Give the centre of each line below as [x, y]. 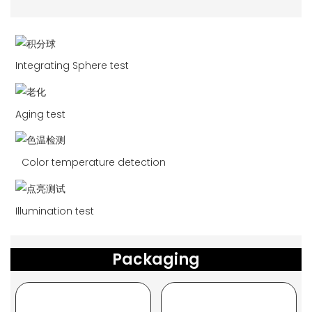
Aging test [40, 114]
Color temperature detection [93, 163]
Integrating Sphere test [72, 66]
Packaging [156, 260]
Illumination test [54, 211]
